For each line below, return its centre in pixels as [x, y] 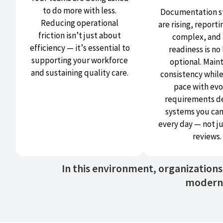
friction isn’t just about [80, 36]
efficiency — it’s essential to [80, 48]
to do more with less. [80, 11]
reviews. [207, 137]
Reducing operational [80, 23]
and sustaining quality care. [80, 73]
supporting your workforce [80, 60]
